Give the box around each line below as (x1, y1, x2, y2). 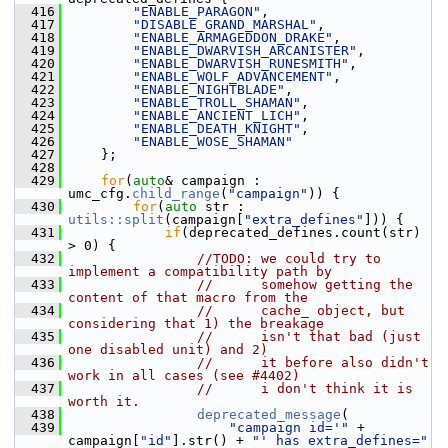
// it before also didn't (197, 355, 429, 370)
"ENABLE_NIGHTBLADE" (133, 82, 285, 97)
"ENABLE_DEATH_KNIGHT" (133, 121, 301, 136)
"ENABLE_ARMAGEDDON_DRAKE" (133, 30, 333, 45)
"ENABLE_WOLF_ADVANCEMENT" (133, 69, 333, 84)
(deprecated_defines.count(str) (181, 225, 421, 240)
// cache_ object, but (197, 303, 405, 318)
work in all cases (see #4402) (68, 368, 300, 383)
